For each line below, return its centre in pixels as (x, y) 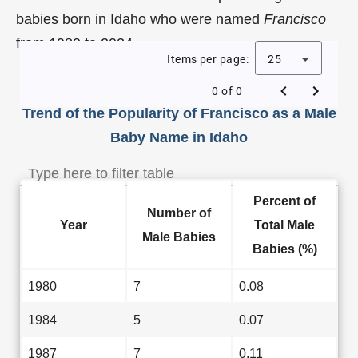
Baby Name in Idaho (179, 137)
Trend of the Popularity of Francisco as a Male (179, 113)
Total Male (284, 225)
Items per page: (208, 59)
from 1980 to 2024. (76, 43)
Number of (179, 213)
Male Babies (179, 237)
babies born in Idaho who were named (140, 19)
